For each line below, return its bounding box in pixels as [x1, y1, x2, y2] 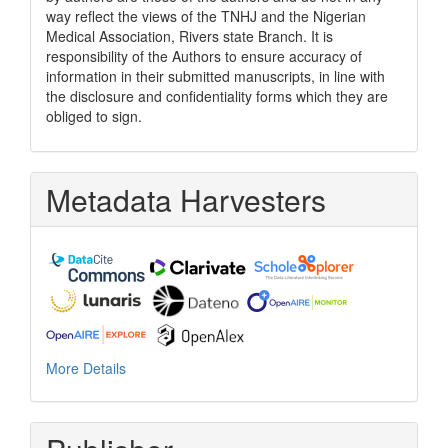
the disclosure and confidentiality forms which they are [46, 85, 388, 106]
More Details [46, 357, 126, 378]
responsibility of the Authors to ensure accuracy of [46, 45, 362, 66]
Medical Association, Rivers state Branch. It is [46, 25, 333, 46]
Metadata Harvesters [46, 177, 326, 221]
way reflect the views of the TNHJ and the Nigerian [46, 5, 366, 26]
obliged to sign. [46, 105, 142, 126]
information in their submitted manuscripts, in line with [46, 65, 385, 86]
